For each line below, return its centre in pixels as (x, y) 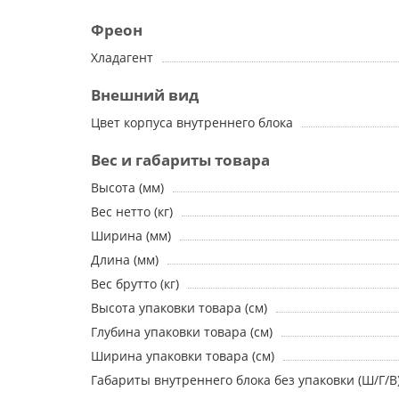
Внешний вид (145, 95)
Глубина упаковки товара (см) (182, 332)
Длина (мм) (125, 260)
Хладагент (122, 57)
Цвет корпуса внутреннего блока (192, 122)
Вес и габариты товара (180, 160)
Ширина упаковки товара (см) (183, 356)
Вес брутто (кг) (135, 284)
